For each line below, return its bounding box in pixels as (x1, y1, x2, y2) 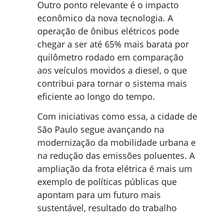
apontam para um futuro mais (37, 189, 161, 201)
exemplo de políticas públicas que (37, 176, 177, 188)
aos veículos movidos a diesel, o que (37, 64, 187, 76)
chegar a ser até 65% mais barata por (37, 38, 189, 50)
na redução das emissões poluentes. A (37, 150, 195, 162)
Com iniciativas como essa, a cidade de (37, 110, 197, 123)
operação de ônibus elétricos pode (37, 25, 179, 37)
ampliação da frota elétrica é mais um (37, 163, 192, 175)
